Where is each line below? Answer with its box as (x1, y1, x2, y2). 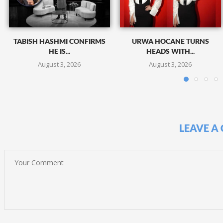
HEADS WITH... (146, 47, 195, 56)
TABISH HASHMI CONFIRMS (13, 37, 106, 46)
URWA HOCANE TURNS (131, 37, 209, 46)
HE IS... (48, 47, 70, 56)
